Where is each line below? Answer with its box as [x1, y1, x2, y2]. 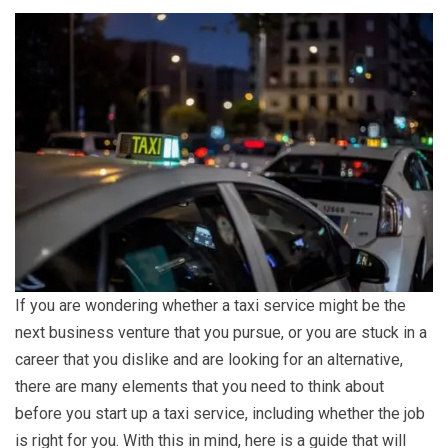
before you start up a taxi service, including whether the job [15, 403, 425, 423]
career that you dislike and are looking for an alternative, [15, 349, 403, 369]
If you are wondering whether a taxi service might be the [15, 295, 406, 315]
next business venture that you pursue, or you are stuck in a [15, 322, 427, 342]
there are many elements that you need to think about [15, 376, 384, 396]
